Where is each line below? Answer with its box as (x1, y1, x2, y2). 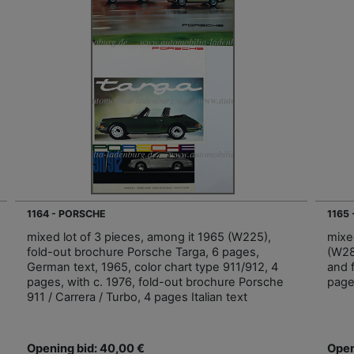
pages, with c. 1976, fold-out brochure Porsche (27, 274, 284, 289)
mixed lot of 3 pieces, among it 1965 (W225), (27, 229, 271, 244)
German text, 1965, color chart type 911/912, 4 (27, 259, 278, 274)
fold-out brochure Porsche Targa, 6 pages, (27, 244, 259, 259)
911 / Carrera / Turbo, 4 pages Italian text (27, 289, 247, 304)
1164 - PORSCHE (27, 207, 106, 220)
